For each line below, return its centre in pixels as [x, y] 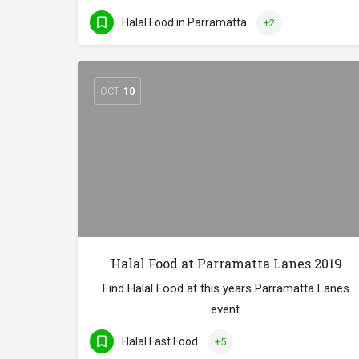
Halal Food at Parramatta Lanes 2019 [226, 264]
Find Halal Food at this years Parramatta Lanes [226, 289]
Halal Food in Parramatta [184, 22]
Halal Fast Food [160, 341]
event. [226, 310]
